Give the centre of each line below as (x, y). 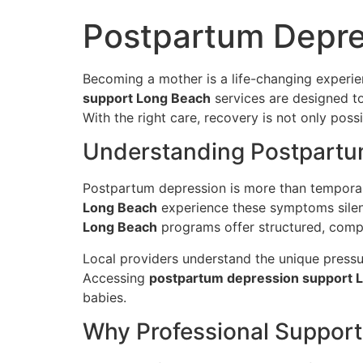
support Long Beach (147, 98)
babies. (105, 297)
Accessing (116, 278)
